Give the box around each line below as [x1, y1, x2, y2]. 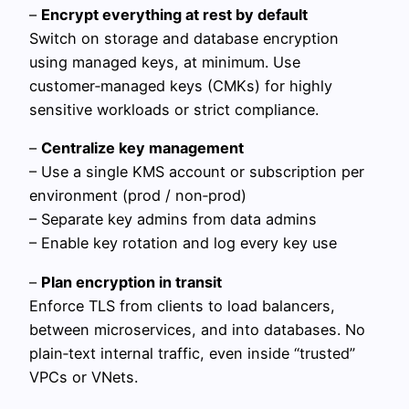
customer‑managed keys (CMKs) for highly [29, 77, 332, 96]
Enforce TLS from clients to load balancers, [29, 296, 335, 315]
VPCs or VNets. [29, 367, 138, 386]
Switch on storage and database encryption [29, 29, 339, 48]
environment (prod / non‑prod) [29, 186, 246, 205]
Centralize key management [41, 139, 244, 158]
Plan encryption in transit [41, 272, 222, 291]
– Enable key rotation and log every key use [29, 234, 337, 253]
